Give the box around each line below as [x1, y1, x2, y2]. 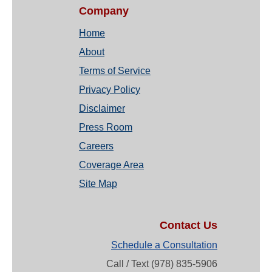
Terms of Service [79, 66, 151, 76]
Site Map [79, 178, 117, 189]
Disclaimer [79, 103, 125, 114]
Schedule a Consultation [111, 240, 217, 251]
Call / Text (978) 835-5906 [106, 259, 217, 270]
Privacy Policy [79, 84, 140, 95]
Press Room [79, 122, 132, 133]
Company [79, 5, 129, 18]
